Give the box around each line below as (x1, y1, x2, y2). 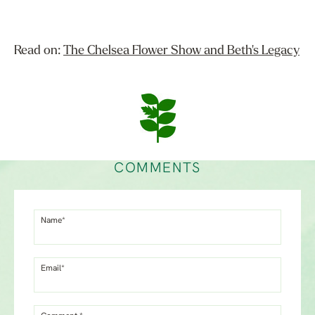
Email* (41, 264, 65, 274)
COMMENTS (114, 162, 201, 176)
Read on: (14, 44, 63, 58)
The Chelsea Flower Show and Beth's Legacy (63, 44, 300, 58)
